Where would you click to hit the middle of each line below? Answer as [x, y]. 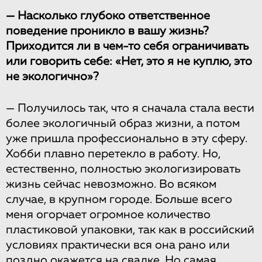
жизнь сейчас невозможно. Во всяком [111, 184]
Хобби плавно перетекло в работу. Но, [113, 154]
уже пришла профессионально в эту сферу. [127, 138]
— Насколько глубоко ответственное [108, 15]
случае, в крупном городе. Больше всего [119, 199]
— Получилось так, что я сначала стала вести [130, 108]
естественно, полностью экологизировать [123, 169]
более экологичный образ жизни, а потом [123, 123]
